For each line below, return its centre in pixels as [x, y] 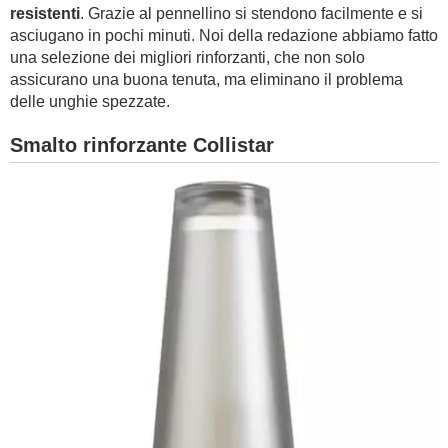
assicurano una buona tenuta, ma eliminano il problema [206, 79]
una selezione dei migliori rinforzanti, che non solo [187, 57]
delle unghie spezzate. [92, 101]
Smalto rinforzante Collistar [142, 145]
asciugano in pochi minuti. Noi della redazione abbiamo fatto [224, 35]
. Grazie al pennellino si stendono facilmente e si [251, 13]
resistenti [45, 13]
